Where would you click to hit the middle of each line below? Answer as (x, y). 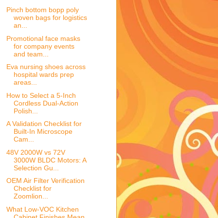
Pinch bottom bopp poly (42, 10)
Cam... (24, 139)
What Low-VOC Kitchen (42, 209)
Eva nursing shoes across (46, 67)
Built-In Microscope (43, 132)
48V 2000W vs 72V (36, 152)
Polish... (26, 111)
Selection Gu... (36, 168)
